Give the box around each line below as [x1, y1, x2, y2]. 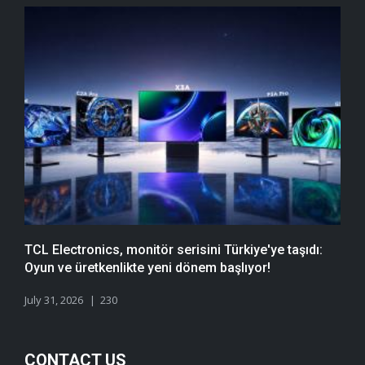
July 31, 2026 [24, 292, 83, 307]
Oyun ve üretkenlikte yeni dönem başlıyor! [24, 260, 270, 275]
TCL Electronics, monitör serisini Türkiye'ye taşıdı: [24, 242, 323, 257]
